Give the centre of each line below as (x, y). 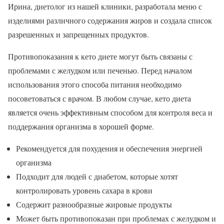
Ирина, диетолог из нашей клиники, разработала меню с (105, 6)
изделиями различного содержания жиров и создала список (110, 20)
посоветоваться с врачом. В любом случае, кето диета (99, 98)
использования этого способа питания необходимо (95, 84)
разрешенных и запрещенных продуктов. (78, 34)
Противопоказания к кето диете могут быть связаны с (100, 56)
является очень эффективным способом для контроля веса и (110, 112)
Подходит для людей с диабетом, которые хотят (97, 176)
